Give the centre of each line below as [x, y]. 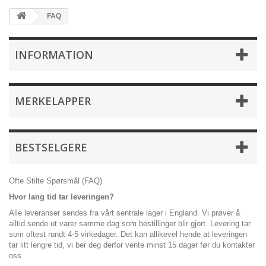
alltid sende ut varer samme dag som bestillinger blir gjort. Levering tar [130, 224]
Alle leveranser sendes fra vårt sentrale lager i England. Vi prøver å [124, 213]
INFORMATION [54, 55]
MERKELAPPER [53, 101]
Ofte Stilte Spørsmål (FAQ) [56, 181]
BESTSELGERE [51, 147]
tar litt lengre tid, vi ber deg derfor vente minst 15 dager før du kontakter [132, 245]
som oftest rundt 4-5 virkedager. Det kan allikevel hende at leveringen [128, 234]
